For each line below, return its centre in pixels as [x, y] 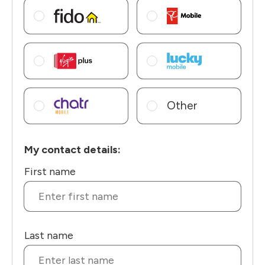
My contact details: [72, 149]
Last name [49, 235]
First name [50, 171]
